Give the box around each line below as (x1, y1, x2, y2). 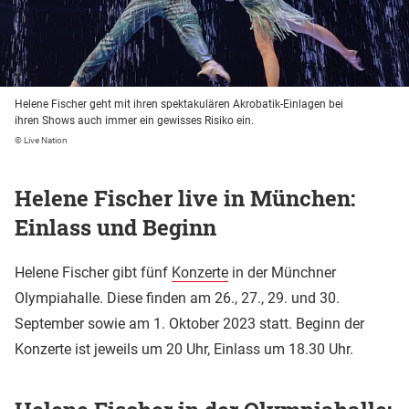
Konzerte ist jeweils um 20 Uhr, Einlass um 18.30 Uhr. (15, 340, 353, 358)
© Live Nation (15, 134, 68, 145)
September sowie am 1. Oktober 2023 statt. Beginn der (15, 314, 364, 332)
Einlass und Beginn (15, 212, 216, 242)
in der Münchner (228, 263, 336, 281)
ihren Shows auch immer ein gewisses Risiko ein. (15, 113, 254, 127)
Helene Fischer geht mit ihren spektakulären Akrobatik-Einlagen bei (15, 97, 343, 110)
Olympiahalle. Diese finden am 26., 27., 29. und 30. (15, 288, 340, 307)
